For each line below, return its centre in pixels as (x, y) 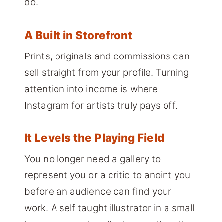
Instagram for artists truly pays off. (101, 105)
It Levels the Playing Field (94, 138)
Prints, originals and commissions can (107, 56)
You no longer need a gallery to (93, 159)
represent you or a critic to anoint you (107, 175)
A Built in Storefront (79, 35)
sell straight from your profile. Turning (107, 72)
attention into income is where (91, 89)
